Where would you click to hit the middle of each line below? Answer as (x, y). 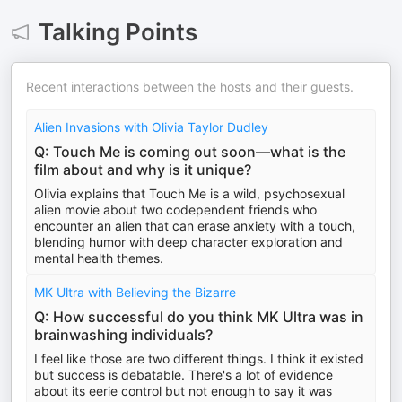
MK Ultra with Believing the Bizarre (135, 292)
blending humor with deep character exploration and (188, 242)
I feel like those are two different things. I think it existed (199, 358)
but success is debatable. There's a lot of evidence (184, 375)
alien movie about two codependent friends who (175, 210)
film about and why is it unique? (143, 170)
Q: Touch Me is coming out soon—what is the (190, 152)
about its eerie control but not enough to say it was (183, 391)
